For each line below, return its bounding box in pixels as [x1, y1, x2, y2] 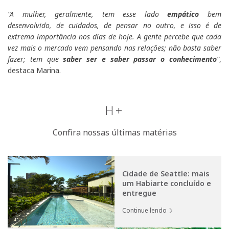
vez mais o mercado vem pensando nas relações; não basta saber [8, 43, 221, 53]
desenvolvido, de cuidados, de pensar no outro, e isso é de [8, 20, 221, 31]
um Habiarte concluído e [122, 178, 211, 189]
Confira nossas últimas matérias [52, 127, 177, 139]
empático [167, 9, 208, 19]
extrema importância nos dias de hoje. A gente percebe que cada [8, 32, 221, 42]
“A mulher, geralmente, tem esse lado [8, 9, 168, 19]
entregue [122, 188, 156, 198]
